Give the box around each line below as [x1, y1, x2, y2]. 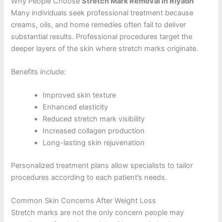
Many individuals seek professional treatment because [11, 8, 194, 17]
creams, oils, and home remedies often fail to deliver [11, 20, 186, 29]
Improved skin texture [43, 91, 116, 100]
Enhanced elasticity [43, 103, 109, 112]
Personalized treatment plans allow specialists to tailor [11, 161, 193, 170]
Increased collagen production [43, 126, 145, 136]
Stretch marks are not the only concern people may [11, 208, 184, 218]
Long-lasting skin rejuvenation [43, 138, 145, 148]
